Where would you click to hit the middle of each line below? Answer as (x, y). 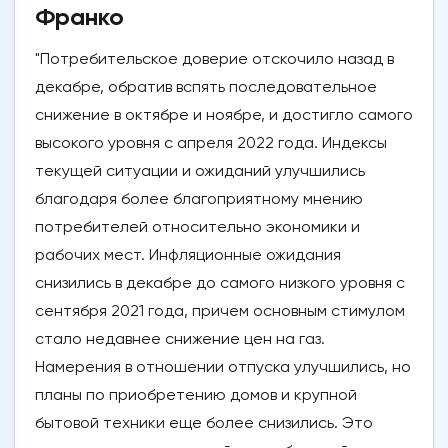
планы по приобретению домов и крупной (196, 395)
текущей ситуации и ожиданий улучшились (200, 171)
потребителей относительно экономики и (197, 227)
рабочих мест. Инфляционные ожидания (188, 255)
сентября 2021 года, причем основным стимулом (220, 311)
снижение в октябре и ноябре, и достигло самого (224, 115)
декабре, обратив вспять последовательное (206, 87)
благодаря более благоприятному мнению (199, 199)
